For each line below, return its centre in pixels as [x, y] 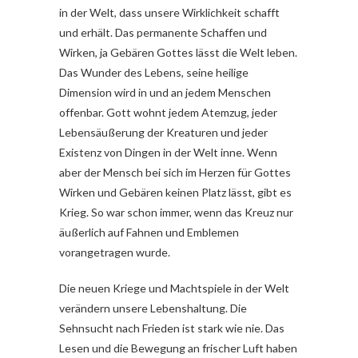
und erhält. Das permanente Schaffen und [163, 33]
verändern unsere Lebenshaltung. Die [153, 308]
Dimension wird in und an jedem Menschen [165, 93]
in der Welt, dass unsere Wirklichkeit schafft [169, 13]
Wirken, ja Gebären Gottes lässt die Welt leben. [178, 53]
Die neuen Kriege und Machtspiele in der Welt [174, 288]
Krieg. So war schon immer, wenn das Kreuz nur [176, 213]
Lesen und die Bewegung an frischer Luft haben [178, 348]
